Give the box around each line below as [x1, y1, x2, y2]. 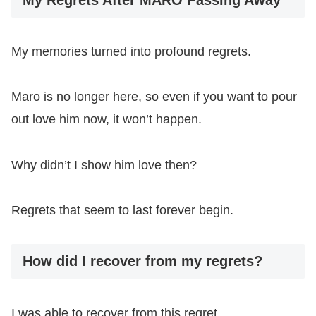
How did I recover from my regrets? [23, 253, 262, 269]
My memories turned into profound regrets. [11, 44, 251, 59]
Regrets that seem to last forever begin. [11, 203, 233, 218]
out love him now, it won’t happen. [11, 112, 202, 127]
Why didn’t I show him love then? [11, 157, 197, 172]
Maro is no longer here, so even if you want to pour [11, 90, 297, 104]
